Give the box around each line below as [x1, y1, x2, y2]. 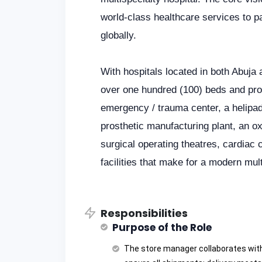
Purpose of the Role [112, 220, 212, 235]
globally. [101, 30, 136, 42]
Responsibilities [101, 206, 188, 221]
